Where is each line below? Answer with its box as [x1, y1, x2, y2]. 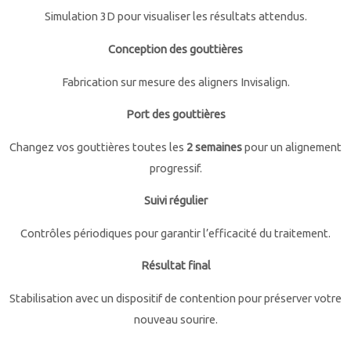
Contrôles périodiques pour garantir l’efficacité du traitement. [20, 226, 331, 240]
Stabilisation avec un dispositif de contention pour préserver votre [9, 291, 342, 305]
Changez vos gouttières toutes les [9, 139, 186, 154]
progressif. [149, 161, 202, 175]
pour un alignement [242, 139, 342, 154]
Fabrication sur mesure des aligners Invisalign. [61, 74, 290, 89]
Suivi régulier [143, 194, 208, 208]
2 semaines [186, 139, 242, 154]
